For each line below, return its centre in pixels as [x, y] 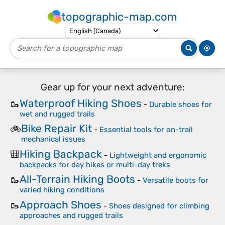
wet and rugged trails [57, 114]
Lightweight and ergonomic [158, 155]
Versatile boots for [176, 180]
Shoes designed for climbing [159, 206]
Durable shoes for [181, 104]
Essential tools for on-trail [146, 130]
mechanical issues [53, 139]
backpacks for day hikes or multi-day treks [95, 164]
